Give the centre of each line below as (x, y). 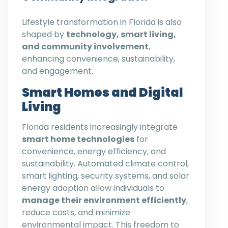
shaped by (44, 34)
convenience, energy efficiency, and (94, 151)
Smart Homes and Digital (103, 92)
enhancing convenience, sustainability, (98, 59)
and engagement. (58, 71)
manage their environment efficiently (104, 200)
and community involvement (85, 46)
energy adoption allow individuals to (93, 188)
